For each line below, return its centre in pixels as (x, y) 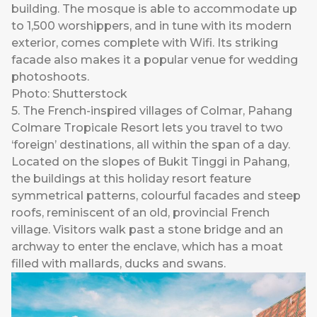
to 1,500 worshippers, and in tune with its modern (151, 25)
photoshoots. (50, 76)
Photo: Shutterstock (69, 93)
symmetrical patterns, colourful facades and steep (156, 195)
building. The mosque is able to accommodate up (154, 8)
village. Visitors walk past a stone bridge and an (147, 229)
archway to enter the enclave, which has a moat (147, 246)
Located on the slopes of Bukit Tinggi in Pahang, (150, 161)
